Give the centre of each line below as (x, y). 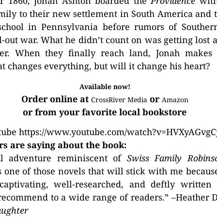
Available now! (105, 86)
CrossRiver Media (119, 100)
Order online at (56, 99)
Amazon (175, 100)
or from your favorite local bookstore (105, 112)
